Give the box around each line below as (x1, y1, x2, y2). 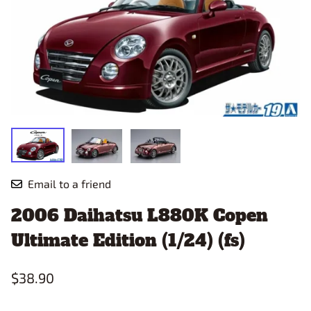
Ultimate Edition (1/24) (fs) (11, 228, 245, 252)
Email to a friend (28, 176, 111, 190)
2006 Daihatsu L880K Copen (11, 203, 268, 227)
